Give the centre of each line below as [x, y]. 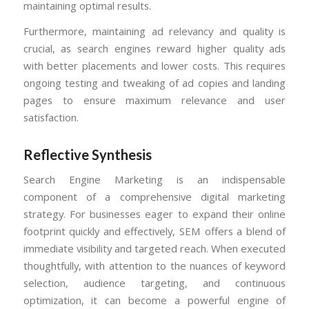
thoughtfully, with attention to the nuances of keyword [154, 266]
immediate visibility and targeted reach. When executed [154, 249]
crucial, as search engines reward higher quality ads [154, 49]
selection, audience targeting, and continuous [154, 283]
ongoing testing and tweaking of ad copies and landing [154, 83]
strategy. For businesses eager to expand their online [154, 214]
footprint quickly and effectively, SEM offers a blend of [154, 231]
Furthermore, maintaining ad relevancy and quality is [154, 31]
